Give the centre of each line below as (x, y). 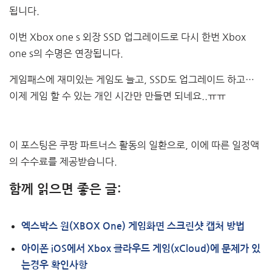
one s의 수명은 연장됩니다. (66, 54)
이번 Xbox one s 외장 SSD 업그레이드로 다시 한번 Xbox (127, 37)
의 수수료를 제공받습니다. (63, 162)
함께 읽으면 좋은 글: (65, 190)
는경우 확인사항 (54, 265)
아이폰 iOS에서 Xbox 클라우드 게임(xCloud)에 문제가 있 (141, 249)
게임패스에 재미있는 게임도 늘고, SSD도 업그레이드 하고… (132, 80)
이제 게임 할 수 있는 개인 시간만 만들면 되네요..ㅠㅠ (117, 96)
